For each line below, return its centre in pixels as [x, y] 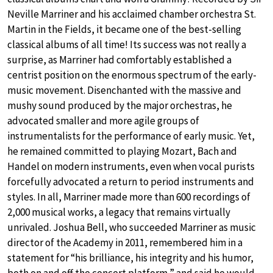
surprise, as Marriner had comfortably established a [119, 60]
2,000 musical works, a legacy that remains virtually [119, 212]
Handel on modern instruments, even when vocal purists [131, 167]
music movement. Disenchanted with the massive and [124, 90]
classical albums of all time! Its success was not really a [127, 45]
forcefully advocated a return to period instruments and [131, 182]
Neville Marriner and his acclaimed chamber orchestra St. [132, 14]
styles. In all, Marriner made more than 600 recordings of [129, 197]
